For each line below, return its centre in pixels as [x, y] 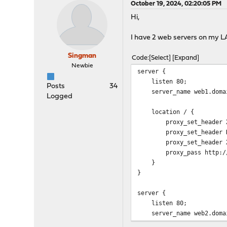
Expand [186, 58]
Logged [60, 97]
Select [160, 58]
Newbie [82, 66]
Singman [82, 56]
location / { [166, 112]
